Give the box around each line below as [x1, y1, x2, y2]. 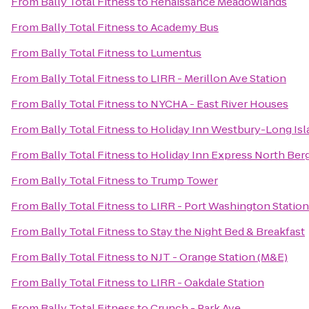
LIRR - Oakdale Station [150, 275, 264, 290]
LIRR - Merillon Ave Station [150, 71, 286, 86]
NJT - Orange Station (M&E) [150, 250, 288, 264]
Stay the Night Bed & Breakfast [150, 224, 305, 239]
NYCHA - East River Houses [150, 97, 288, 111]
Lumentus [150, 46, 201, 60]
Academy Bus [150, 20, 219, 34]
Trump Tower [150, 173, 218, 188]
